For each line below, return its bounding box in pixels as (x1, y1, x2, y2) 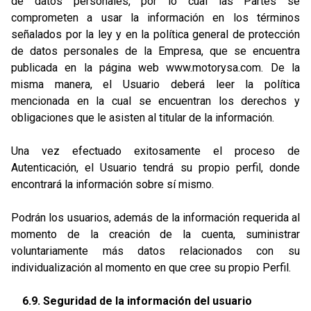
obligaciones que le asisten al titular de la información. (11, 111, 274, 124)
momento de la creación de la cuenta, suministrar (11, 228, 300, 241)
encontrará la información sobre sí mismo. (11, 178, 214, 191)
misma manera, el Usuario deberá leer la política (11, 78, 300, 91)
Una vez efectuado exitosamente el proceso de (11, 144, 300, 158)
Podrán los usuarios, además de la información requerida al (11, 211, 300, 224)
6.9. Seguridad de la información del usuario (22, 294, 252, 308)
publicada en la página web (11, 61, 167, 74)
